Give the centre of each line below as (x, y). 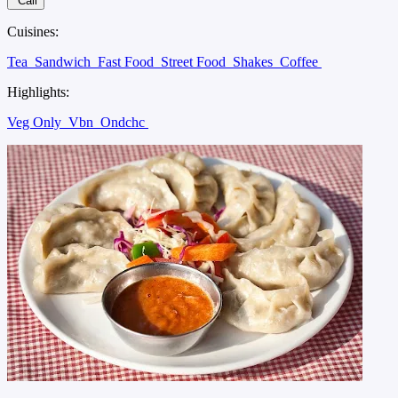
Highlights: (38, 92)
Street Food (195, 62)
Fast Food (127, 62)
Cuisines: (33, 32)
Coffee (301, 62)
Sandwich (64, 62)
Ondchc (124, 123)
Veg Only (36, 123)
